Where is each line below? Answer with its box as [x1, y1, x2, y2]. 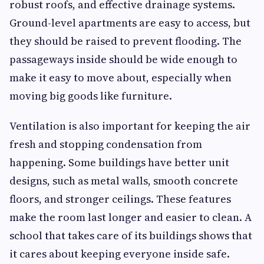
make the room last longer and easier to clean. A [9, 210, 252, 225]
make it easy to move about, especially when [9, 70, 232, 85]
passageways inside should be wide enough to [9, 52, 237, 67]
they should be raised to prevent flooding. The [9, 34, 242, 48]
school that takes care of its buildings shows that [9, 228, 252, 243]
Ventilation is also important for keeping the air [9, 118, 250, 133]
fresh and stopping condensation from [9, 137, 202, 151]
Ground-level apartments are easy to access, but [9, 15, 250, 30]
